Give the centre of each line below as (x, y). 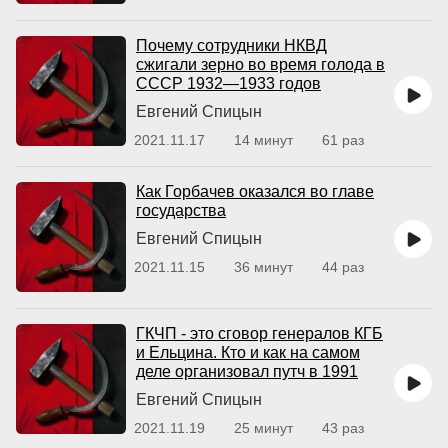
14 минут (263, 140)
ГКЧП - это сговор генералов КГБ (259, 333)
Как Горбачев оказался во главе (255, 191)
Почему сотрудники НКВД (231, 45)
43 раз (343, 428)
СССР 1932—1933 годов (228, 83)
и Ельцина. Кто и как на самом (248, 352)
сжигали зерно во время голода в (260, 64)
